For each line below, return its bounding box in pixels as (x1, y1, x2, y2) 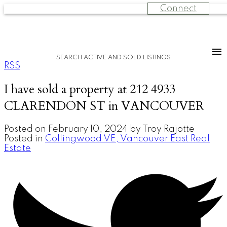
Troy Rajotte (142, 124, 195, 134)
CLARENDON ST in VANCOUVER (4, 97, 204, 115)
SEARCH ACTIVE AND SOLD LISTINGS (56, 54, 171, 61)
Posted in (4, 134, 43, 143)
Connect (160, 4, 197, 13)
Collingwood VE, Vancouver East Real (45, 134, 210, 143)
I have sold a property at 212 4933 (4, 81, 175, 98)
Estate (4, 143, 31, 153)
